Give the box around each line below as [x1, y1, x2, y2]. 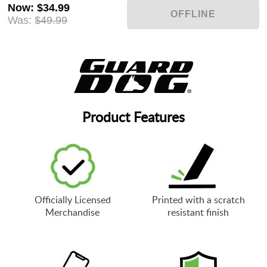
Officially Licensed [34, 195, 111, 205]
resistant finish [167, 207, 229, 218]
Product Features [82, 111, 185, 125]
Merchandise [45, 207, 100, 218]
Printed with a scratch [151, 195, 245, 205]
